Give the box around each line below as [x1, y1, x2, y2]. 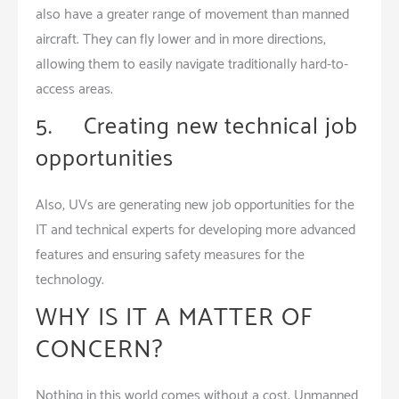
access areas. [36, 77, 113, 102]
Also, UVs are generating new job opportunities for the [36, 192, 354, 217]
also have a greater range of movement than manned [36, 2, 349, 27]
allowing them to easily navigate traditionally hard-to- [36, 52, 348, 77]
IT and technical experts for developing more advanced [36, 217, 355, 242]
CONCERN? [36, 329, 164, 370]
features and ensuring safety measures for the [36, 242, 305, 267]
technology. [36, 267, 104, 292]
